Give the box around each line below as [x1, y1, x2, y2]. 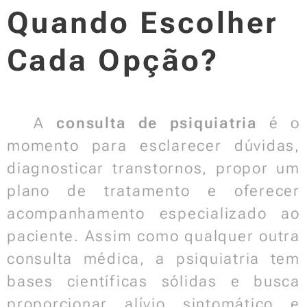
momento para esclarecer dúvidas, [7, 137, 300, 154]
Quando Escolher [7, 5, 279, 40]
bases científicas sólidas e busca [7, 273, 300, 290]
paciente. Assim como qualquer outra [7, 228, 300, 245]
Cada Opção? [7, 43, 219, 77]
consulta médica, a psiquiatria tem [7, 250, 300, 267]
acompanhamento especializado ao [7, 205, 300, 222]
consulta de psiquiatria [56, 114, 258, 132]
